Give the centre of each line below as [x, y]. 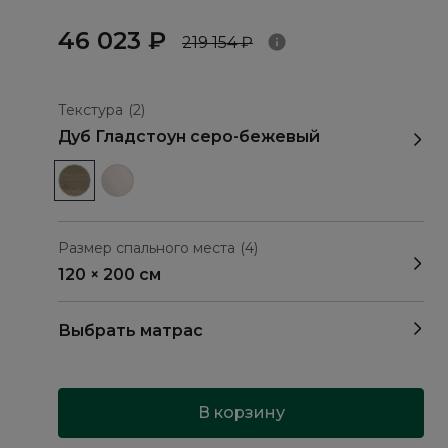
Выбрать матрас [130, 330]
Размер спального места [146, 248]
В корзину [241, 412]
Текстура [90, 110]
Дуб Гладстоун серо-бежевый [189, 136]
